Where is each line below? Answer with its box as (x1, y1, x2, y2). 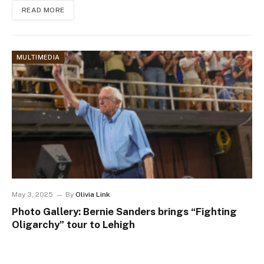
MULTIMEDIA (16, 54, 60, 61)
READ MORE (22, 6, 65, 15)
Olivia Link (75, 190, 110, 199)
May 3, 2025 (12, 190, 53, 199)
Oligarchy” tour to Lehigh (12, 219, 135, 231)
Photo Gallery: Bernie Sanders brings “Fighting (12, 206, 237, 218)
